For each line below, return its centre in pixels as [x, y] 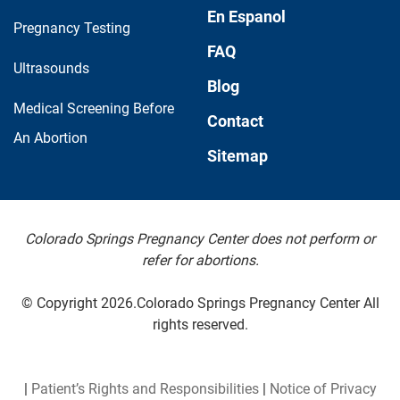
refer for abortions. [200, 261]
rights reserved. [200, 325]
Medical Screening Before [94, 109]
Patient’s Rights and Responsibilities [145, 389]
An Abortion [50, 138]
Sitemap [237, 156]
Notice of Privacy [323, 389]
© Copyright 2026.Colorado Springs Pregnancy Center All [200, 304]
